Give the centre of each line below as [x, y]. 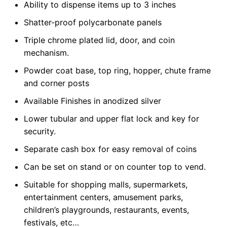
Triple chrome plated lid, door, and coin [99, 40]
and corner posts [56, 83]
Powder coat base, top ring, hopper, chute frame [117, 71]
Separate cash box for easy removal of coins [110, 149]
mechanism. [46, 53]
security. [40, 131]
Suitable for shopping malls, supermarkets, [106, 185]
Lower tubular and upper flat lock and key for [111, 119]
